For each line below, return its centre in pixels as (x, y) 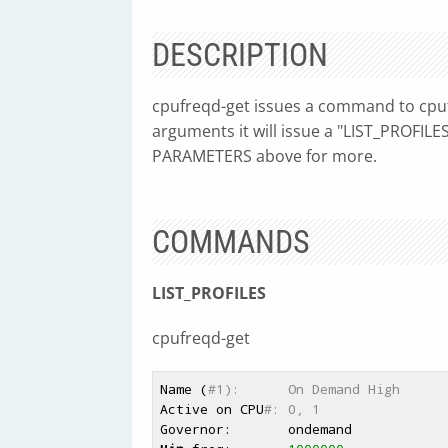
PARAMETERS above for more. (264, 156)
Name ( (183, 388)
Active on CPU (211, 408)
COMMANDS (231, 242)
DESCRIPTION (240, 55)
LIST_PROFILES (209, 293)
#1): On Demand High (303, 388)
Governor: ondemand (255, 428)
